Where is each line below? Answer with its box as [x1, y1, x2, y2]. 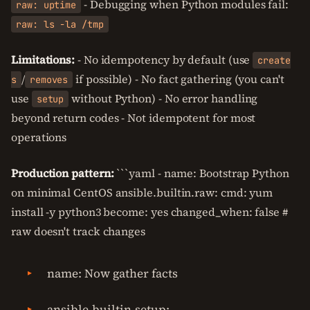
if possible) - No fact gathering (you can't [73, 71, 284, 86]
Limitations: [11, 52, 75, 67]
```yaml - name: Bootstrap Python [113, 165, 289, 181]
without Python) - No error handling [69, 91, 258, 106]
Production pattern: [11, 165, 114, 181]
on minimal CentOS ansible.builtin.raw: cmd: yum [11, 185, 273, 200]
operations [11, 129, 67, 145]
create [257, 54, 291, 66]
